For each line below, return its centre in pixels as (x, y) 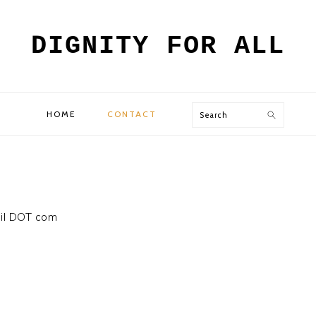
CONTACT (132, 114)
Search (217, 114)
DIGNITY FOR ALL (158, 46)
